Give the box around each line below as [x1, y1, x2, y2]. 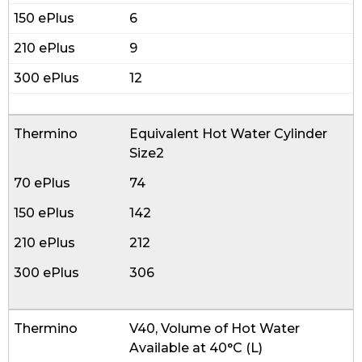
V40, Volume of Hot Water [129, 321, 301, 336]
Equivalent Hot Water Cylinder [129, 126, 328, 141]
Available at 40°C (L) [129, 340, 263, 356]
